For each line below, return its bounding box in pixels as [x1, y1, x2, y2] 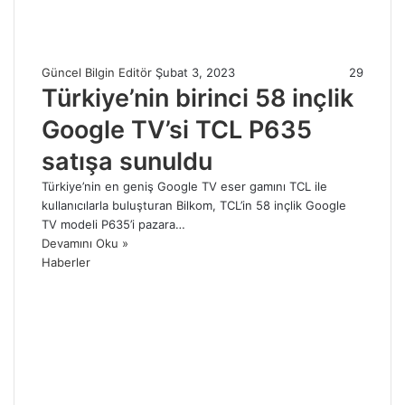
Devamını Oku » [42, 235, 128, 250]
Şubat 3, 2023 [155, 64, 235, 80]
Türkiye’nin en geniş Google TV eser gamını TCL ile [42, 178, 327, 193]
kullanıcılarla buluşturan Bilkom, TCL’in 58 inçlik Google [42, 197, 346, 212]
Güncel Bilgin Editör [42, 64, 152, 80]
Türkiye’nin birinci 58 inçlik [42, 82, 353, 113]
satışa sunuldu [42, 146, 212, 176]
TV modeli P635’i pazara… [42, 216, 185, 231]
